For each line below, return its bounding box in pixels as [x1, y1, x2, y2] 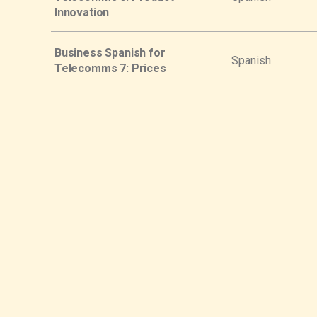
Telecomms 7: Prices [54, 61, 166, 75]
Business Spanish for [54, 45, 166, 59]
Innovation [54, 5, 110, 19]
